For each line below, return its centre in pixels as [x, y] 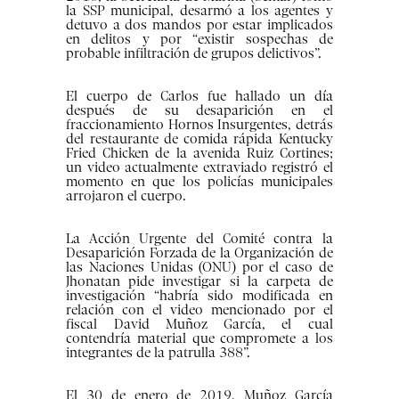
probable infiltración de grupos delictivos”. [194, 54]
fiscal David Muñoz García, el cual [199, 325]
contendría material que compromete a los [199, 339]
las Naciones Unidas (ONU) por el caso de [199, 268]
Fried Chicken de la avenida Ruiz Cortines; [199, 154]
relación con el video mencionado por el [199, 310]
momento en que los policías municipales [199, 182]
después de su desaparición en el [199, 111]
